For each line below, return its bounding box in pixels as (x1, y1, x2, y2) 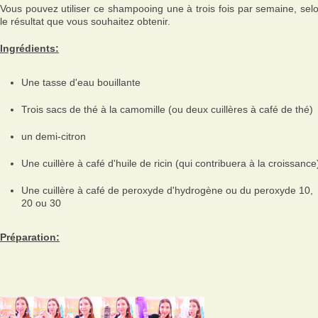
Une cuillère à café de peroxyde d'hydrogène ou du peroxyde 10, (21, 185, 313, 196)
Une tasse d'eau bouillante (21, 77, 141, 88)
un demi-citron (21, 131, 86, 142)
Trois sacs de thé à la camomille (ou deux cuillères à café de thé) (21, 104, 313, 115)
